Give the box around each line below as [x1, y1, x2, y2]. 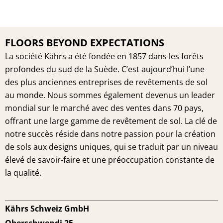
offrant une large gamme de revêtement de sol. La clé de [5, 115, 217, 127]
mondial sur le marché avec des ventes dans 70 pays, [5, 103, 204, 114]
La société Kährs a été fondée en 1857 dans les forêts [5, 51, 204, 62]
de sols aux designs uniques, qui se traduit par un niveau [5, 141, 218, 153]
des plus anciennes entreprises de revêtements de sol [5, 77, 208, 88]
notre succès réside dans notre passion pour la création [5, 128, 216, 140]
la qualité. [5, 167, 43, 179]
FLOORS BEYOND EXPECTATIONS [5, 36, 164, 50]
